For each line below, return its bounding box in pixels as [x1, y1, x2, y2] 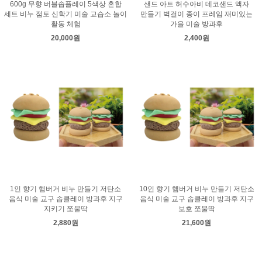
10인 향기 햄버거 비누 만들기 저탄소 [139, 185, 254, 193]
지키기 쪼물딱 [43, 205, 88, 213]
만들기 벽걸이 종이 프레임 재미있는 [140, 10, 253, 18]
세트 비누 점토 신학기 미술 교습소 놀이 [4, 10, 127, 18]
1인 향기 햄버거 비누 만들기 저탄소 [10, 185, 121, 193]
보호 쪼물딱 [178, 205, 215, 213]
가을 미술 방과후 [170, 20, 223, 28]
